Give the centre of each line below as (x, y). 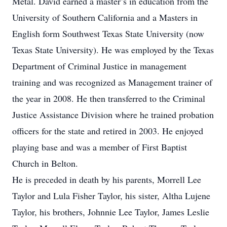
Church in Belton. (47, 163)
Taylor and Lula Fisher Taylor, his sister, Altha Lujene (111, 196)
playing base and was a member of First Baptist (100, 147)
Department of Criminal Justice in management (99, 66)
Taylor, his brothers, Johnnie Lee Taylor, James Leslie (111, 212)
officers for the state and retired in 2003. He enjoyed (108, 131)
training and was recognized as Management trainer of (112, 82)
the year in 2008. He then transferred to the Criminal (109, 98)
